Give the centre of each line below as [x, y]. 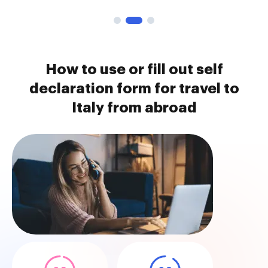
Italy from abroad [134, 108]
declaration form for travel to [134, 89]
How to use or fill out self [134, 69]
